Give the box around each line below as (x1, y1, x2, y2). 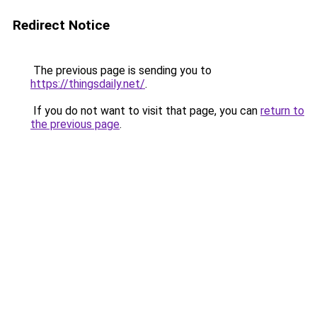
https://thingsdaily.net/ (30, 77, 145, 91)
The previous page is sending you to (30, 64, 212, 77)
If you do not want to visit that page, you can (30, 104, 260, 117)
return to (260, 104, 304, 117)
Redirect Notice (13, 17, 110, 33)
